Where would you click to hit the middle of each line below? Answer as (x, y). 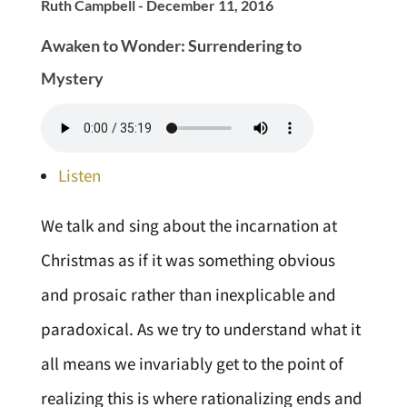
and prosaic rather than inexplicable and (188, 294)
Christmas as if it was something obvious (188, 260)
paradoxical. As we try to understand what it (200, 329)
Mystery (72, 78)
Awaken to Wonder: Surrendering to (171, 45)
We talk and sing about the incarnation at (189, 225)
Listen (79, 175)
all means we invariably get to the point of (192, 363)
